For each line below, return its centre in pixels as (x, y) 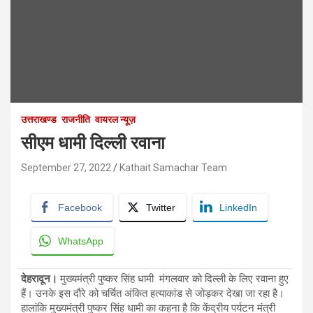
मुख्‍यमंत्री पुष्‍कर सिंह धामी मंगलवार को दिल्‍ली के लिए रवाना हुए (173, 278)
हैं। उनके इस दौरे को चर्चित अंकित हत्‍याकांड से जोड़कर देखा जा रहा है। (153, 293)
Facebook (80, 207)
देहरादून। (39, 278)
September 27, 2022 (66, 167)
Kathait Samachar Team (173, 167)
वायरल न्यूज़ (115, 119)
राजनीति (76, 119)
